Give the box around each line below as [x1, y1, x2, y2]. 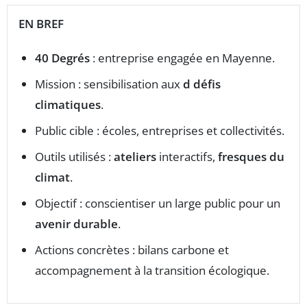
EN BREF [19, 16, 64, 32]
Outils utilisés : [35, 149, 114, 165]
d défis [183, 76, 221, 93]
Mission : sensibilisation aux [35, 76, 183, 93]
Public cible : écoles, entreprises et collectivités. [35, 123, 284, 139]
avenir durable [35, 216, 118, 232]
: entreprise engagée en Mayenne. [90, 50, 275, 66]
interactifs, [156, 149, 218, 165]
